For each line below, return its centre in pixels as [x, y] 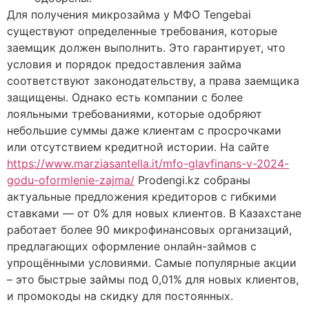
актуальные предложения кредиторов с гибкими [142, 196]
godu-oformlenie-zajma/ [71, 180]
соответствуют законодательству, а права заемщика [153, 80]
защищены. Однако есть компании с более [125, 97]
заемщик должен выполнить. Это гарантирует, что [146, 47]
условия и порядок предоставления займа [124, 64]
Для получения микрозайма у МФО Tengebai [129, 14]
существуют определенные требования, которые [142, 31]
